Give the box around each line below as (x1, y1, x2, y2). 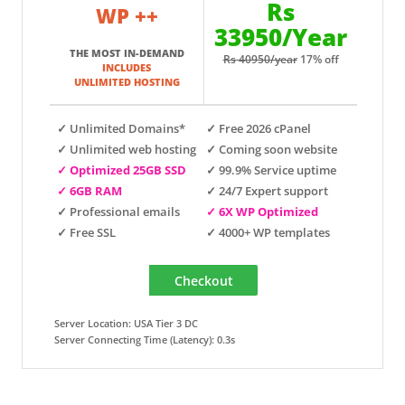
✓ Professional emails (57, 203, 180, 220)
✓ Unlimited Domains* (57, 120, 185, 137)
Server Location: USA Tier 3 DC (54, 316, 198, 330)
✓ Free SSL (57, 224, 116, 240)
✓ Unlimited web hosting (57, 141, 196, 157)
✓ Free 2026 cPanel (206, 120, 311, 137)
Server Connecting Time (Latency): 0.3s (54, 333, 235, 346)
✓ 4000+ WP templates (206, 224, 330, 240)
